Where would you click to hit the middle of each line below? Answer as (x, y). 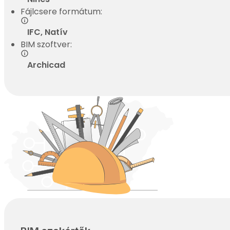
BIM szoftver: (46, 45)
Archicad (46, 65)
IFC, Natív (47, 32)
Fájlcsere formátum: (62, 12)
